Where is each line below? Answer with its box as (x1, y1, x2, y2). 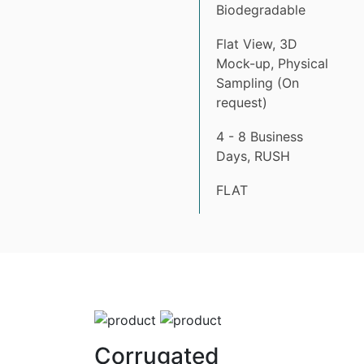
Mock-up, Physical (216, 54, 328, 71)
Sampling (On (216, 74, 299, 91)
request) (216, 93, 267, 110)
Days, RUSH (216, 147, 290, 164)
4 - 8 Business (216, 128, 303, 145)
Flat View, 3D (216, 35, 297, 52)
